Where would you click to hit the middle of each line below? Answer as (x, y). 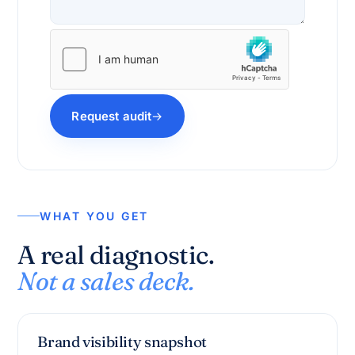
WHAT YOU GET (94, 216)
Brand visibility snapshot (122, 341)
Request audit (112, 116)
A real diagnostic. (116, 254)
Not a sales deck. (106, 281)
